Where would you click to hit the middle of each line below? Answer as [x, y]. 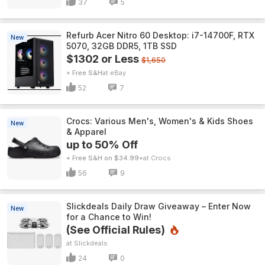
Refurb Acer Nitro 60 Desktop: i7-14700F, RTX [160, 35]
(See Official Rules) [116, 230]
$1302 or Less [103, 59]
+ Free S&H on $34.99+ [105, 158]
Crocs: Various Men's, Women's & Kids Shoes [160, 121]
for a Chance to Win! [109, 217]
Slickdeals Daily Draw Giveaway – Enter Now [159, 206]
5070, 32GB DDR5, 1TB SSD [122, 46]
